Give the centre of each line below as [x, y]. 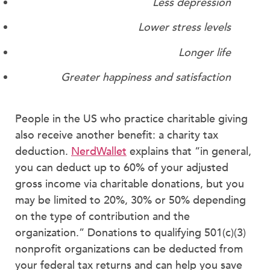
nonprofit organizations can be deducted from [129, 249]
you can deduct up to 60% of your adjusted [122, 168]
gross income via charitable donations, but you [130, 184]
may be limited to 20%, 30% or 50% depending [130, 200]
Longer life [205, 52]
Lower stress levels [184, 28]
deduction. [43, 151]
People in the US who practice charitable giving [131, 119]
